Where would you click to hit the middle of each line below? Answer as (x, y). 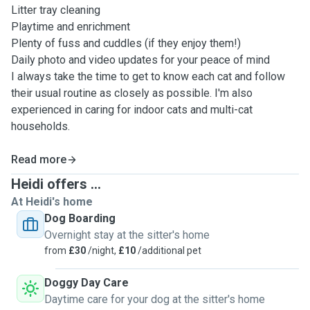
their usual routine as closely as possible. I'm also (132, 93)
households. (40, 126)
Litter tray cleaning (56, 10)
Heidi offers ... (56, 184)
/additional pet (168, 250)
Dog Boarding (80, 218)
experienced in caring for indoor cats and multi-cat (132, 110)
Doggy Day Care (86, 283)
